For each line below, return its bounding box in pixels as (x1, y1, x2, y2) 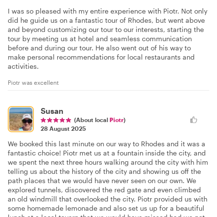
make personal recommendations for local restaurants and (8, 53, 195, 62)
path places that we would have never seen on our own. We (8, 176, 196, 185)
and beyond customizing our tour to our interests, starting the (8, 25, 204, 34)
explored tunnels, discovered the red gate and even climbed (8, 186, 201, 194)
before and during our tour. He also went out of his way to (8, 44, 191, 52)
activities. (8, 62, 39, 71)
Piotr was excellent (8, 79, 59, 86)
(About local (74, 116, 109, 124)
